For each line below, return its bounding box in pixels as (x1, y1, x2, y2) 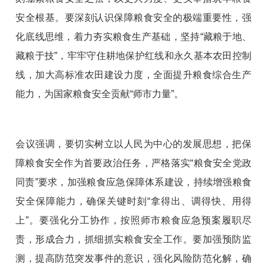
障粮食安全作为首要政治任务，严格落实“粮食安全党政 (15, 158, 252, 169)
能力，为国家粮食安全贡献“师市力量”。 (15, 89, 184, 100)
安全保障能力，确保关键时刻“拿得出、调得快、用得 (15, 196, 252, 207)
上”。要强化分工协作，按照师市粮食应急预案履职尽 (15, 215, 252, 226)
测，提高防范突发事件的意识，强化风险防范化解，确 (15, 253, 252, 264)
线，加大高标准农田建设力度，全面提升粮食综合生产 (15, 70, 252, 80)
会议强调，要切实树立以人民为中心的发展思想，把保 (15, 139, 252, 150)
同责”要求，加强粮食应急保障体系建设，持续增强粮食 (15, 177, 252, 188)
